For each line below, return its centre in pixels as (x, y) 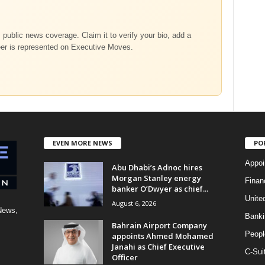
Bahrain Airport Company (159, 225)
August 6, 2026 (134, 203)
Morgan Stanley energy (156, 178)
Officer (125, 257)
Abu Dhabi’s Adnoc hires (157, 167)
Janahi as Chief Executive (158, 246)
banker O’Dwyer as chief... (160, 188)
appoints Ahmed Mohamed (162, 236)
